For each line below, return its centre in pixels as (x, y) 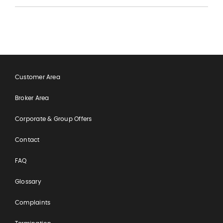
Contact (27, 139)
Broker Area (32, 98)
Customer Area (37, 77)
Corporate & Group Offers (53, 118)
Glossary (28, 181)
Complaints (33, 202)
